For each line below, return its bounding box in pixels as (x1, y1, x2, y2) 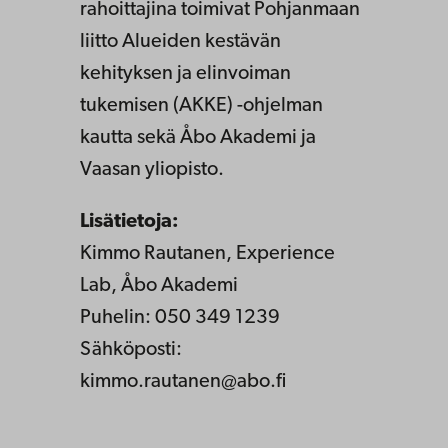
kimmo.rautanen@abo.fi (80, 372, 286, 393)
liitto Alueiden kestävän (80, 32, 281, 53)
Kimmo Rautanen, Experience (80, 244, 335, 265)
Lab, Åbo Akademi (80, 276, 238, 297)
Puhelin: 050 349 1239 (80, 308, 280, 329)
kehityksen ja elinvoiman (80, 64, 291, 85)
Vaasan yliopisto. (80, 160, 224, 181)
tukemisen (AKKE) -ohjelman (80, 96, 323, 117)
